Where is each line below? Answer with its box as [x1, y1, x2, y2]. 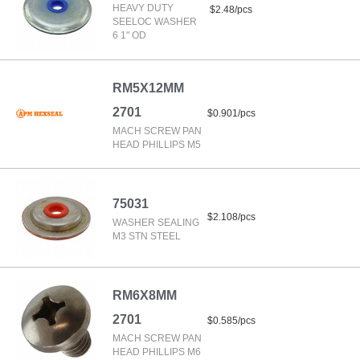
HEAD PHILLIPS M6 [112, 346, 201, 358]
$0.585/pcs [207, 315, 256, 326]
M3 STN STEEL [112, 231, 181, 242]
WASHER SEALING [112, 217, 199, 228]
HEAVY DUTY [112, 2, 174, 14]
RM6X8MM [112, 288, 177, 302]
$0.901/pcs [207, 108, 256, 119]
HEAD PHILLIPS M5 [112, 139, 201, 150]
